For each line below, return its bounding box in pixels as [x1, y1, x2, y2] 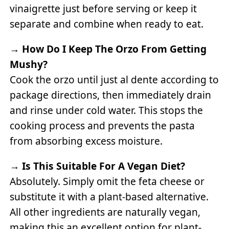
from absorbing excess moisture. [10, 133, 163, 148]
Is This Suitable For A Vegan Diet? [22, 159, 186, 173]
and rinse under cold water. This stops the [10, 103, 203, 117]
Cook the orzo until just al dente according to [10, 72, 219, 86]
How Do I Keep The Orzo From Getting [22, 41, 207, 56]
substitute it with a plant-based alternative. [10, 190, 209, 204]
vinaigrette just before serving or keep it [10, 1, 197, 15]
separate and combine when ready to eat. [10, 16, 204, 31]
